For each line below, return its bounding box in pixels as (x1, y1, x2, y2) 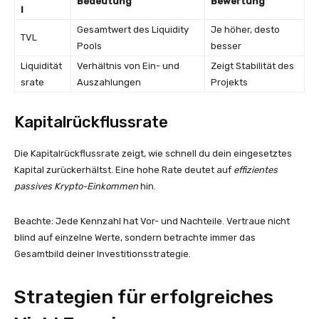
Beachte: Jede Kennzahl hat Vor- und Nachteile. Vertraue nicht (14, 216, 290, 226)
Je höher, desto (211, 24, 280, 35)
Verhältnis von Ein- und (77, 61, 179, 71)
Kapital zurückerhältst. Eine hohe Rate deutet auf (14, 164, 234, 175)
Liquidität (21, 61, 62, 71)
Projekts (211, 77, 248, 88)
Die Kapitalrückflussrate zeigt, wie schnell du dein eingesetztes (14, 148, 292, 159)
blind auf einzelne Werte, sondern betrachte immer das (14, 232, 256, 243)
